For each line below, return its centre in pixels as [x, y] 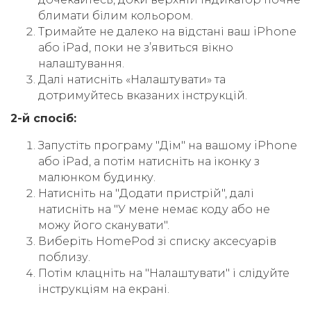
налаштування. [81, 64]
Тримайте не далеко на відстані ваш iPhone [167, 32]
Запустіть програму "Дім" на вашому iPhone [168, 146]
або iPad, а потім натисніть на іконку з [149, 162]
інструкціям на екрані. [104, 289]
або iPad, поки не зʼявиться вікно [136, 48]
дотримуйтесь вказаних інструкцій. [143, 96]
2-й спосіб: [43, 119]
